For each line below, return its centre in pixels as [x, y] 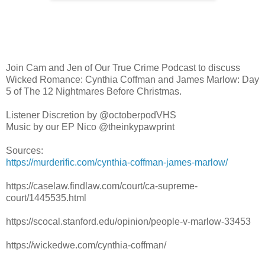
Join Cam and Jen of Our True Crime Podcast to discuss [123, 67]
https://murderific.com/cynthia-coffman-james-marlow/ [117, 162]
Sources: [25, 150]
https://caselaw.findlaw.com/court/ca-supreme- [102, 186]
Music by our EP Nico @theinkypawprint [90, 127]
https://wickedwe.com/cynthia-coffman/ [86, 245]
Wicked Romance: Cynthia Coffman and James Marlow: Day [132, 79]
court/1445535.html [46, 198]
